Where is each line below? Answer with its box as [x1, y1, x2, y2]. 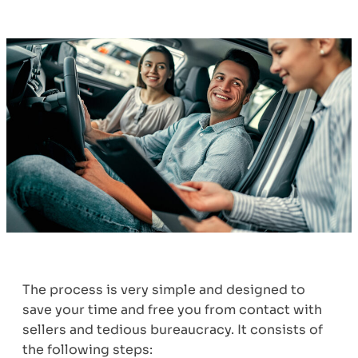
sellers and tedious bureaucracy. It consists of [22, 320, 323, 338]
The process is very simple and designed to [22, 280, 305, 298]
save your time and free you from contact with [22, 300, 322, 318]
